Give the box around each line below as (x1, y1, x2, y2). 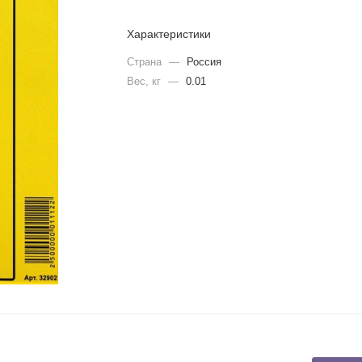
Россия (187, 56, 222, 68)
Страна (127, 56, 166, 68)
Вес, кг (127, 75, 165, 87)
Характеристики (127, 27, 212, 40)
